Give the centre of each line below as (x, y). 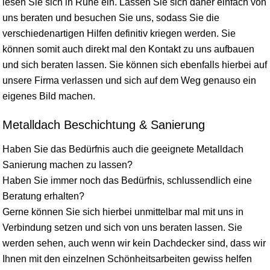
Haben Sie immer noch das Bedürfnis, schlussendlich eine (127, 181)
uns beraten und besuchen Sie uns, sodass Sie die (111, 18)
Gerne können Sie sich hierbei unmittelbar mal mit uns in (123, 212)
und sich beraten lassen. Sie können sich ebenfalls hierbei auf (135, 65)
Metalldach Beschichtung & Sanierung (104, 125)
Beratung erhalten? (43, 196)
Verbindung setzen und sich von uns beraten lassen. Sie (122, 228)
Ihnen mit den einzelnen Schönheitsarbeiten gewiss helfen (127, 259)
